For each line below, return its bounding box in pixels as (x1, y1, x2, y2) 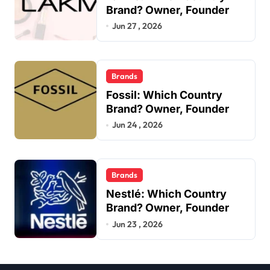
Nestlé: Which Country (106, 187, 227, 201)
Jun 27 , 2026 (112, 20, 163, 31)
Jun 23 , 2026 (112, 218, 163, 230)
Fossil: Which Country (106, 88, 222, 101)
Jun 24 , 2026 (112, 119, 163, 131)
